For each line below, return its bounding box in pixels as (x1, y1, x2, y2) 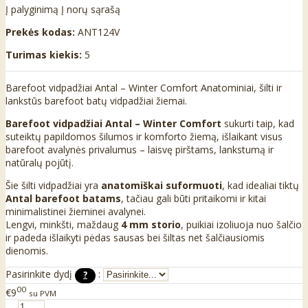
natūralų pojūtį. (5, 156, 74, 170)
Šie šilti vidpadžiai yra (5, 179, 101, 192)
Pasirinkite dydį (5, 267, 75, 281)
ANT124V (78, 25, 120, 39)
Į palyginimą (5, 3, 58, 16)
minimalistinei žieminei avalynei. (5, 205, 146, 219)
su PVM (29, 287, 56, 298)
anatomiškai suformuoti (101, 179, 222, 192)
